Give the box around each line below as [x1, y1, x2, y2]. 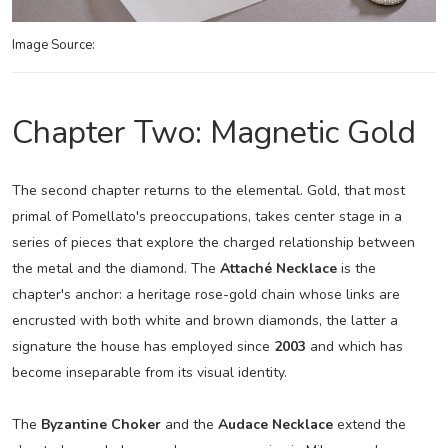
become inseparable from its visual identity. [11, 363, 287, 383]
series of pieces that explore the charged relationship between [11, 233, 415, 253]
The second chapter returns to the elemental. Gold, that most [11, 181, 405, 201]
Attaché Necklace [219, 259, 337, 279]
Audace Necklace [217, 415, 333, 435]
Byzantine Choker [40, 415, 161, 435]
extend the [332, 415, 406, 435]
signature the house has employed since [11, 337, 274, 357]
